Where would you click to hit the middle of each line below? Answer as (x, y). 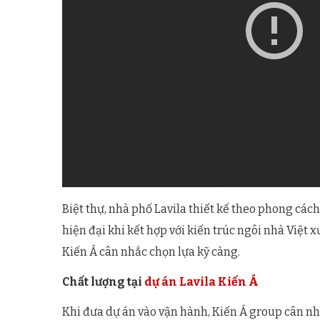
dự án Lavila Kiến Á (201, 282)
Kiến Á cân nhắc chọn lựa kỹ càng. (151, 252)
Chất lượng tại (103, 282)
